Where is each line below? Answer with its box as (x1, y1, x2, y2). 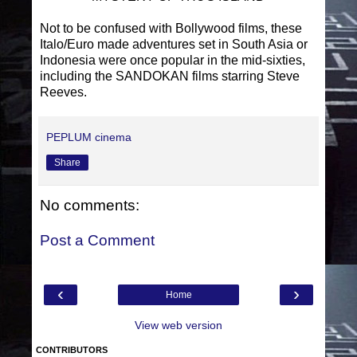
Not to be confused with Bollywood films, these (40, 22, 302, 36)
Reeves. (40, 85, 90, 100)
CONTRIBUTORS (36, 345, 108, 355)
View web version (135, 319, 222, 332)
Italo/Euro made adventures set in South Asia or (40, 37, 308, 52)
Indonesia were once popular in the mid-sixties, (40, 53, 305, 68)
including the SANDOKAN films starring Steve (40, 69, 300, 84)
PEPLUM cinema (46, 131, 131, 144)
